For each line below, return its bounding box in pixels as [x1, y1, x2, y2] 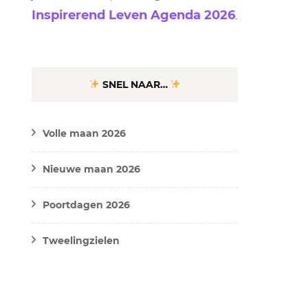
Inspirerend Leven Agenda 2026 [32, 7, 235, 23]
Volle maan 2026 [43, 126, 126, 140]
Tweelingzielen [43, 234, 120, 247]
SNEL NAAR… [99, 78, 170, 91]
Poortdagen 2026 [43, 198, 130, 211]
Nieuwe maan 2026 [43, 162, 140, 175]
